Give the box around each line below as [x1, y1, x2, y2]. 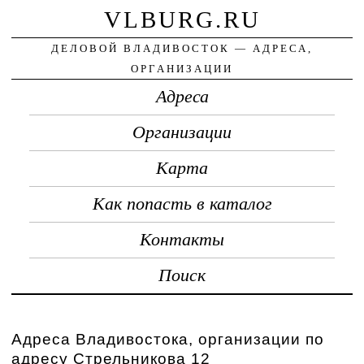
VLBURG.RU [103, 6, 261, 32]
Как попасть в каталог [92, 193, 272, 214]
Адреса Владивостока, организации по [11, 330, 325, 348]
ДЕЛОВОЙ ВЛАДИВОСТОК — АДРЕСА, [51, 41, 313, 54]
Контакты [140, 229, 224, 249]
